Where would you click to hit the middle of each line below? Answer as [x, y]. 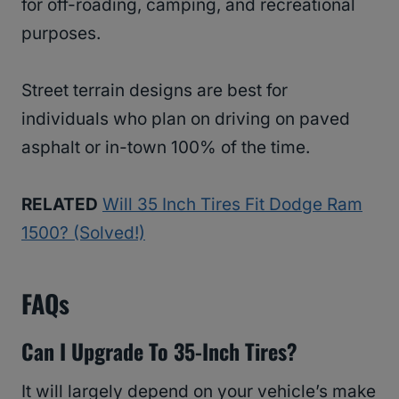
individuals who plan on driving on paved [186, 118]
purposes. [61, 33]
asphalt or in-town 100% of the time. [168, 147]
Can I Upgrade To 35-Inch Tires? [159, 350]
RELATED [60, 204]
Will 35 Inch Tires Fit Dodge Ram [232, 204]
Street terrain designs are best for [155, 90]
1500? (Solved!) [83, 232]
